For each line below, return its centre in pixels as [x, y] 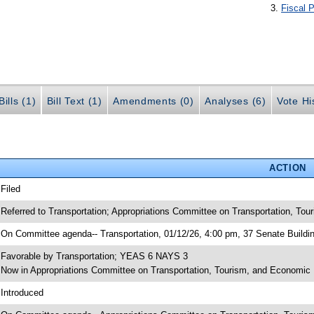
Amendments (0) [153, 101]
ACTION [287, 168]
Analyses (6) [235, 101]
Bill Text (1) [74, 101]
